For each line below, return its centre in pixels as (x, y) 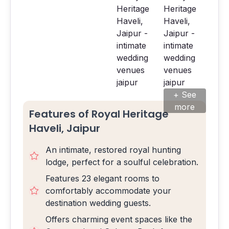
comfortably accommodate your (108, 191)
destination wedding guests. (98, 203)
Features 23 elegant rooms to (102, 178)
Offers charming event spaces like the (119, 219)
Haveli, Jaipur (65, 128)
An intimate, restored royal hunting (113, 150)
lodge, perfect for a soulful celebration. (122, 162)
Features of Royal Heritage (99, 114)
